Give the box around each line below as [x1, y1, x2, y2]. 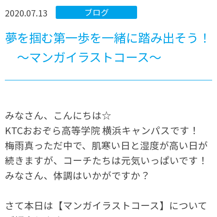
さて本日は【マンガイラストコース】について [5, 198, 208, 213]
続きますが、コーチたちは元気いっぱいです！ [5, 153, 208, 168]
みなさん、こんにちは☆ [5, 108, 112, 123]
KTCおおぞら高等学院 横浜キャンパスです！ [5, 123, 200, 138]
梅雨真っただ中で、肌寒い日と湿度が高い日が [5, 138, 208, 153]
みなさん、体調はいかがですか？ [5, 168, 151, 183]
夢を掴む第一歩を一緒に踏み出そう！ [5, 29, 211, 46]
